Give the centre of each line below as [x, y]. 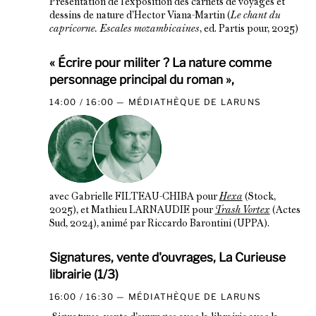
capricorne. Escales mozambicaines [124, 29]
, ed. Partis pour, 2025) [249, 29]
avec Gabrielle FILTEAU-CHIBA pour [134, 197]
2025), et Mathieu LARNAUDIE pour [132, 210]
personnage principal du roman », [141, 79]
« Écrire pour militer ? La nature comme [160, 62]
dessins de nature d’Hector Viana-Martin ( [140, 16]
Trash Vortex [242, 210]
